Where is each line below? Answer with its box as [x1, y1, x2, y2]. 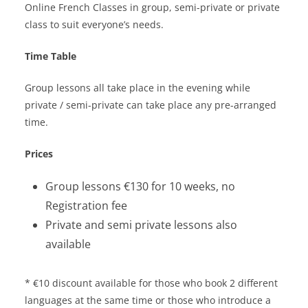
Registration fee [45, 198, 127, 214]
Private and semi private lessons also [45, 217, 237, 233]
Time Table [25, 49, 76, 63]
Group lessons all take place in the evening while [25, 81, 250, 95]
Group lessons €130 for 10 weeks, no [45, 179, 235, 195]
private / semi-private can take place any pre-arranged [25, 98, 276, 112]
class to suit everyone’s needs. [25, 18, 164, 32]
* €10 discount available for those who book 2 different [25, 276, 278, 290]
